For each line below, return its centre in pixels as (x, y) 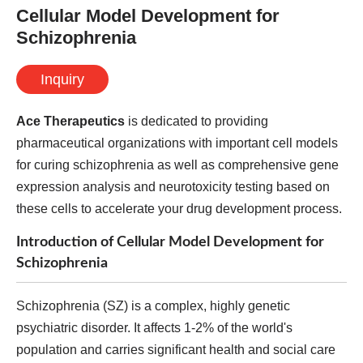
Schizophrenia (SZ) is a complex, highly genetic (153, 306)
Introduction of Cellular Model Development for (170, 242)
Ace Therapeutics (70, 121)
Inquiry (62, 79)
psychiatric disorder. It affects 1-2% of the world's (154, 328)
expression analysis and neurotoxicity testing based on (173, 187)
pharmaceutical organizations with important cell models (177, 143)
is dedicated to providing (196, 121)
